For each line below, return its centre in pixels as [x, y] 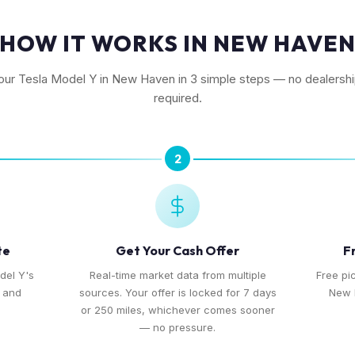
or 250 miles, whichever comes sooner [177, 310]
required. [177, 98]
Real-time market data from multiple [177, 275]
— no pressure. [177, 327]
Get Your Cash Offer [177, 250]
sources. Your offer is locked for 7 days [177, 292]
